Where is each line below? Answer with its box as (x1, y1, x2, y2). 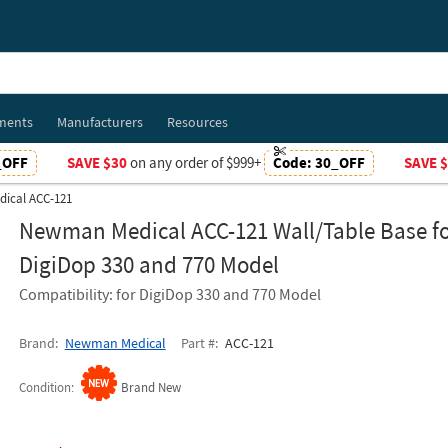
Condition (18, 379, 71, 396)
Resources (166, 113, 228, 131)
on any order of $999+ (130, 153, 261, 172)
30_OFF (315, 153, 365, 172)
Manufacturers (56, 113, 143, 131)
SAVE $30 (67, 153, 127, 172)
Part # (180, 334, 215, 352)
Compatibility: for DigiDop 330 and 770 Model (18, 284, 321, 304)
